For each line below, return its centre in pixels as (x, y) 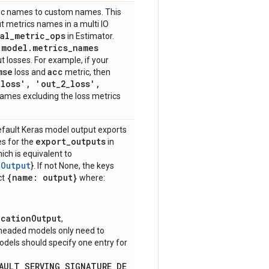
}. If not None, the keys (72, 166)
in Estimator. (90, 36)
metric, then (87, 72)
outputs (88, 141)
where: (91, 178)
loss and (30, 72)
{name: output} (42, 177)
